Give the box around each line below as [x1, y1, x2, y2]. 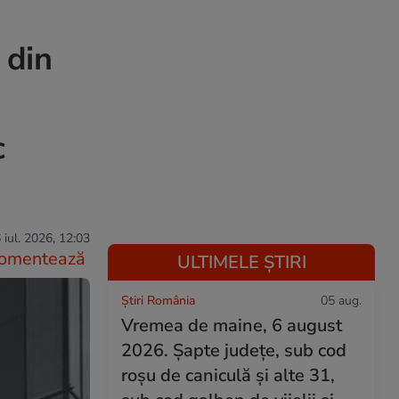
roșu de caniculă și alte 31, [121, 363, 335, 387]
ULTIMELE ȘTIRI [176, 250, 306, 274]
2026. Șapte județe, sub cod [121, 338, 346, 362]
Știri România [121, 292, 195, 309]
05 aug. [321, 292, 362, 309]
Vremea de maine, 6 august [121, 313, 342, 338]
